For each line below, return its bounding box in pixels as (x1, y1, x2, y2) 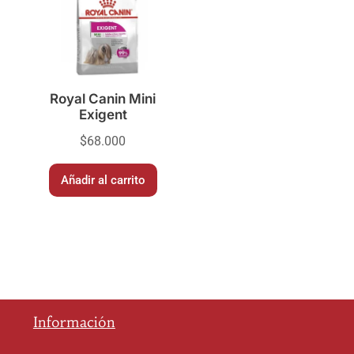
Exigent (78, 107, 127, 123)
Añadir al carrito (60, 172, 145, 187)
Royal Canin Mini (50, 91, 156, 107)
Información (32, 312, 115, 331)
